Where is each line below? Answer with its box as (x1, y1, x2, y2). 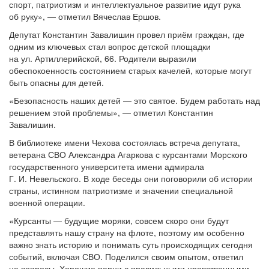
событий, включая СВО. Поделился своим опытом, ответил (9, 250, 243, 263)
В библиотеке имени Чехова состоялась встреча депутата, (9, 136, 240, 149)
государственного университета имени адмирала (9, 160, 204, 173)
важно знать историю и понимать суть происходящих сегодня (9, 238, 253, 251)
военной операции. (9, 196, 85, 209)
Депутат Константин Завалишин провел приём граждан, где (9, 28, 244, 41)
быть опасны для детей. (9, 76, 104, 89)
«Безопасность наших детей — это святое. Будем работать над (9, 94, 260, 107)
